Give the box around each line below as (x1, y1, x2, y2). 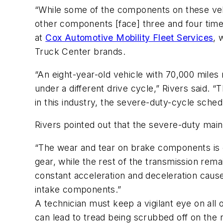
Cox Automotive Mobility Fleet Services (45, 32, 214, 43)
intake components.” (35, 184, 121, 195)
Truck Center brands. (35, 46, 125, 57)
